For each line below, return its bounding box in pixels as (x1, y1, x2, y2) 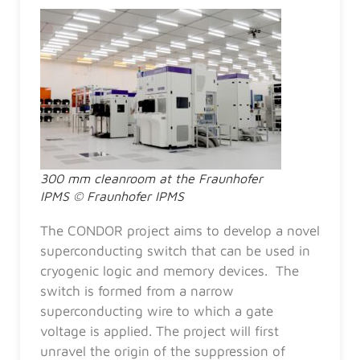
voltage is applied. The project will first (40, 322, 279, 339)
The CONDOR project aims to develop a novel (40, 222, 320, 239)
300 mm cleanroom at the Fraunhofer (40, 170, 263, 186)
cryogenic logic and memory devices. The (40, 262, 299, 279)
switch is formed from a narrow (40, 282, 234, 299)
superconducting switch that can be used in (40, 242, 310, 259)
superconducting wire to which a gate (40, 302, 273, 319)
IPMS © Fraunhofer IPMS (40, 188, 184, 203)
